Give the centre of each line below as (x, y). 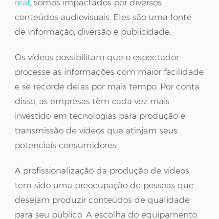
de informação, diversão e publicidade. (93, 32)
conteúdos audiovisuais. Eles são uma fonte (103, 17)
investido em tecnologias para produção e (100, 116)
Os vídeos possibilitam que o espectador (97, 57)
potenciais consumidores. (66, 145)
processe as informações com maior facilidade (109, 72)
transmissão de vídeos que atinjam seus (96, 130)
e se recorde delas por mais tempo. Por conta (107, 86)
